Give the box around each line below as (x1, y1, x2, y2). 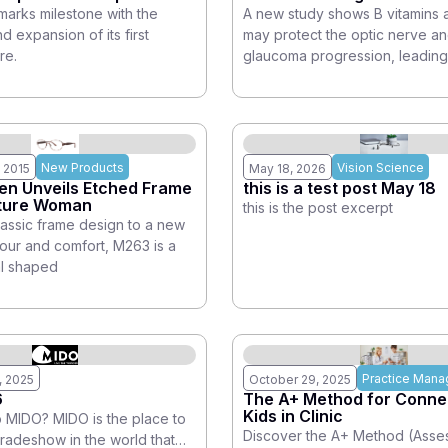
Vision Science (337, 160, 424, 176)
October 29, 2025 (249, 372, 351, 388)
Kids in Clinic (243, 406, 343, 427)
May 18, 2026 (249, 161, 326, 177)
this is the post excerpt (243, 199, 393, 217)
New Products (41, 160, 124, 176)
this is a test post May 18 (243, 178, 436, 199)
